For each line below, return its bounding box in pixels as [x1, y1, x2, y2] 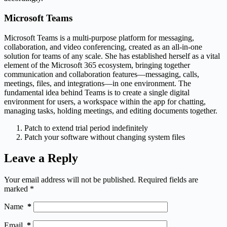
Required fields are [138, 175, 198, 184]
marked [4, 184, 30, 194]
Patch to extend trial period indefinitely [24, 123, 148, 132]
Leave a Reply [4, 152, 78, 165]
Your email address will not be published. [4, 175, 136, 184]
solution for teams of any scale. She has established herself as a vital [4, 51, 220, 60]
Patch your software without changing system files [24, 132, 185, 141]
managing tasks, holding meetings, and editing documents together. [4, 106, 217, 115]
